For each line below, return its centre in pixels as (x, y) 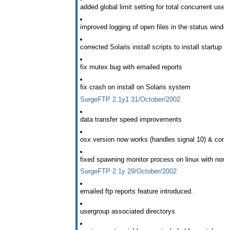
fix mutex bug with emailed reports (131, 67)
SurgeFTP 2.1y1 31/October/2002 (130, 99)
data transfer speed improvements (131, 119)
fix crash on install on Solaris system (135, 87)
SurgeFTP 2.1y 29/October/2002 (128, 171)
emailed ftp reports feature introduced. (137, 191)
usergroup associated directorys (128, 212)
